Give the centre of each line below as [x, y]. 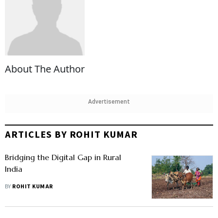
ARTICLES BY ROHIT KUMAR [72, 135]
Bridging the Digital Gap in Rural [63, 157]
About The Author [45, 69]
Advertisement [109, 102]
